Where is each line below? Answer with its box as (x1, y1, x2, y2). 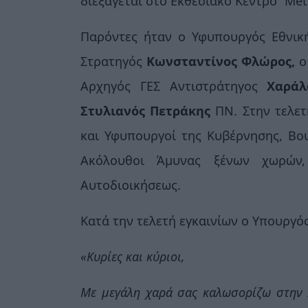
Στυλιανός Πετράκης (80, 102, 216, 119)
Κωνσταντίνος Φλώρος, (146, 52, 300, 69)
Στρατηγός (80, 52, 147, 69)
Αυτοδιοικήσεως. (80, 176, 181, 193)
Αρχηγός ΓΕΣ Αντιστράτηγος (80, 77, 267, 94)
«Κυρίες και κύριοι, (80, 247, 185, 265)
